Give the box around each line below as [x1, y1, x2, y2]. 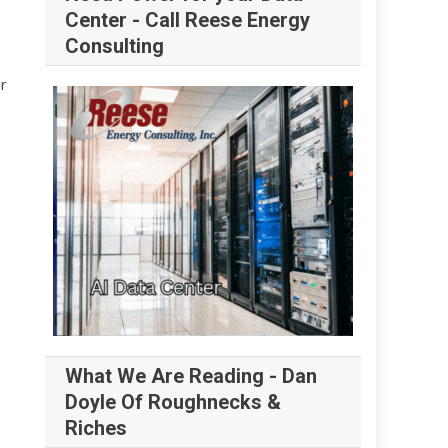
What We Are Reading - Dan [65, 364, 318, 389]
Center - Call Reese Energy [65, 8, 311, 33]
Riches [65, 416, 128, 441]
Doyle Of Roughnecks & [65, 390, 282, 415]
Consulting [65, 34, 165, 59]
